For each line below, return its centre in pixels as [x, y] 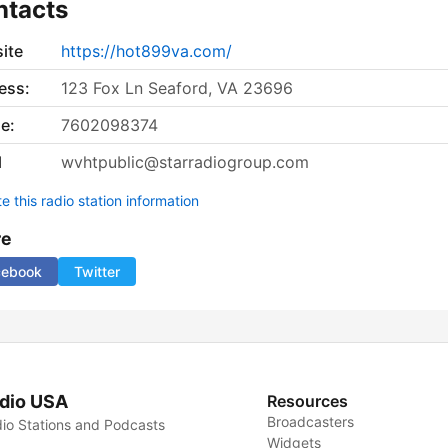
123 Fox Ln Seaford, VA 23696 [177, 88]
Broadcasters [311, 422]
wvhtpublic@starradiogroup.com [185, 162]
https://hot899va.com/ [146, 51]
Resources [308, 401]
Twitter [97, 272]
